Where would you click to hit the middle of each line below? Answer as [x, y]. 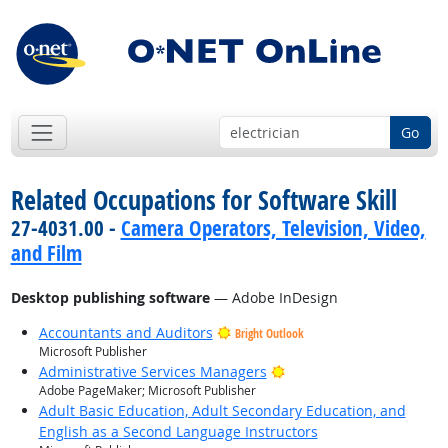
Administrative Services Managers [152, 372]
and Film [46, 253]
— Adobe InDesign [273, 298]
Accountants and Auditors [125, 333]
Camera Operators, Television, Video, [273, 228]
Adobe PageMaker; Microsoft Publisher [147, 391]
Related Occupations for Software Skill [203, 200]
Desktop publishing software [110, 298]
